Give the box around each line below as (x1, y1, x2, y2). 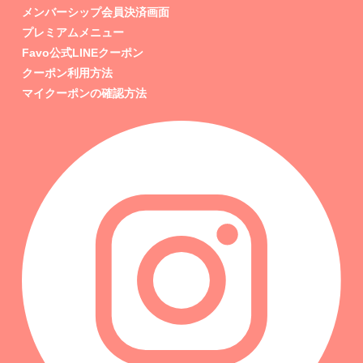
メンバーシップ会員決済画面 (21, 5, 169, 19)
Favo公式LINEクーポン (21, 45, 143, 59)
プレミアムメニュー (21, 25, 124, 39)
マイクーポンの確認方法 (21, 86, 147, 100)
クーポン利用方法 (21, 66, 113, 79)
